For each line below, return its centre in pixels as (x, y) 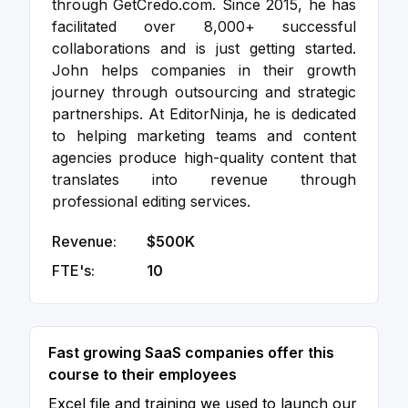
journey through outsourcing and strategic (204, 92)
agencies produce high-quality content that (204, 158)
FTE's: (73, 270)
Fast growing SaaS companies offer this (191, 352)
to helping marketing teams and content (204, 136)
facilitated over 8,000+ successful (204, 26)
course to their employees (143, 374)
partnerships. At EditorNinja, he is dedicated (204, 114)
